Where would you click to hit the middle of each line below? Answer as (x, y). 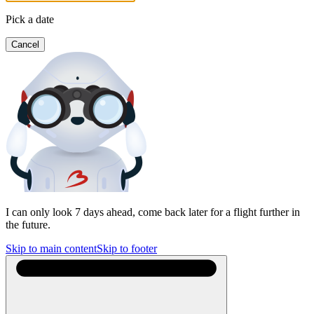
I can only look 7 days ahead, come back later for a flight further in (153, 212)
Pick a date (30, 19)
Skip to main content (51, 248)
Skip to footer (127, 248)
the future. (28, 225)
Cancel (25, 45)
